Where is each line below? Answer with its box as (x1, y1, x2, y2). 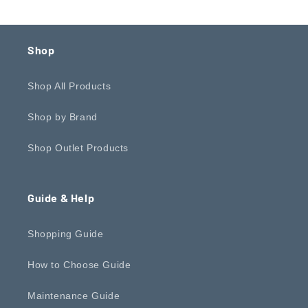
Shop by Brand (27, 111, 98, 122)
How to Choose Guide (27, 258, 131, 270)
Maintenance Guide (27, 289, 120, 301)
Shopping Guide (27, 228, 104, 239)
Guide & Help (27, 190, 95, 204)
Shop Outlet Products (27, 142, 129, 153)
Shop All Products (27, 80, 111, 91)
